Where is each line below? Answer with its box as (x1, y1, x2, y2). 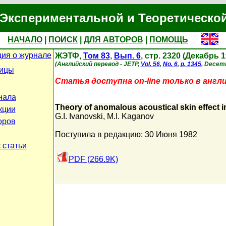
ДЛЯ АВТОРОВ (84, 35, 143, 44)
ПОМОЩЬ (149, 35, 188, 44)
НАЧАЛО (8, 35, 42, 44)
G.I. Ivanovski (54, 112, 103, 121)
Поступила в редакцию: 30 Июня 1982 (54, 130, 197, 139)
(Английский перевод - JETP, (54, 61, 141, 68)
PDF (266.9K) (68, 155, 118, 163)
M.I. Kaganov (106, 112, 154, 121)
